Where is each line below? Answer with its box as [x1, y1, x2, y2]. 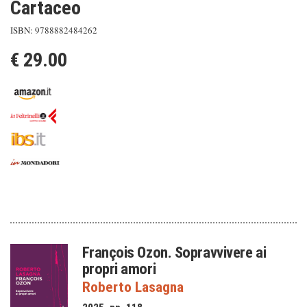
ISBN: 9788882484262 [10, 24, 97, 36]
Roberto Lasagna [82, 279, 184, 295]
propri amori [82, 260, 156, 278]
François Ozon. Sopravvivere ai [82, 243, 267, 261]
